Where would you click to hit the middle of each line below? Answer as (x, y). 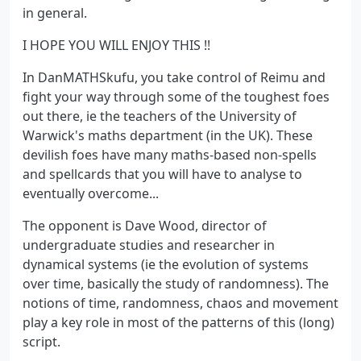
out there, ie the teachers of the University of (160, 116)
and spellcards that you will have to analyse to (162, 174)
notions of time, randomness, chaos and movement (180, 303)
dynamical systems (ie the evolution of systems (166, 264)
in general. (55, 12)
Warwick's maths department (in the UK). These (168, 135)
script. (41, 341)
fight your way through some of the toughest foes (176, 96)
